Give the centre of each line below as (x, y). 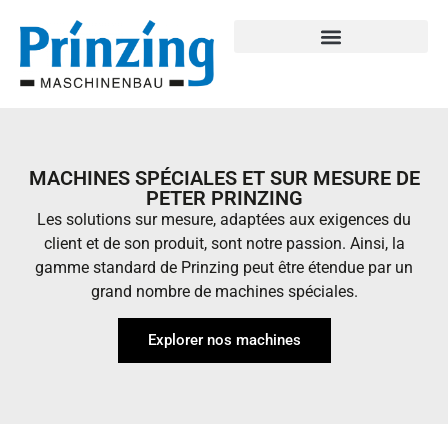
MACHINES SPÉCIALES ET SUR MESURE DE (224, 178)
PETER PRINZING (224, 198)
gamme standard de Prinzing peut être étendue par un (224, 268)
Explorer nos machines (224, 340)
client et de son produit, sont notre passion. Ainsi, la (224, 244)
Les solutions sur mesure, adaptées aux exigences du (224, 220)
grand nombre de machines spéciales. (224, 292)
